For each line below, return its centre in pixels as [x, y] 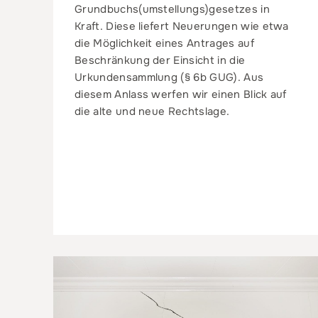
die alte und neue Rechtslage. [152, 111]
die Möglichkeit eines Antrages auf [164, 43]
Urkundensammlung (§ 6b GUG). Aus [169, 77]
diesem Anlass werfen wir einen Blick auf [181, 94]
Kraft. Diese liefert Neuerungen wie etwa [182, 26]
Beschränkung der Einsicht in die [160, 60]
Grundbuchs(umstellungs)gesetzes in [172, 9]
